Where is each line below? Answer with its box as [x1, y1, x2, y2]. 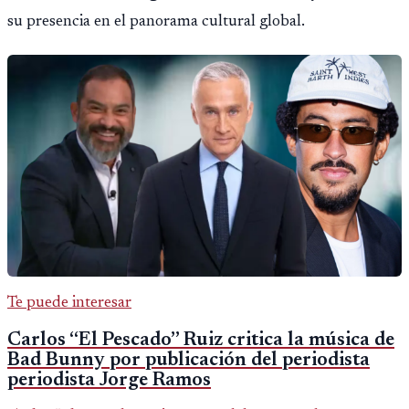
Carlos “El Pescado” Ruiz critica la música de [7, 330, 394, 351]
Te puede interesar [7, 294, 131, 311]
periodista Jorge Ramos [7, 371, 211, 392]
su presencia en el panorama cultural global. [7, 13, 305, 30]
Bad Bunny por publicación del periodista [7, 351, 370, 372]
